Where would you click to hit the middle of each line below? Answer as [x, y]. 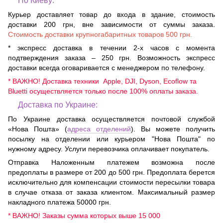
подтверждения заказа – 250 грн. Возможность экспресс [111, 57]
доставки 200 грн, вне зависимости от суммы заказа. [111, 24]
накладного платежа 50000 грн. [59, 202]
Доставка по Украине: [58, 105]
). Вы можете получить [173, 129]
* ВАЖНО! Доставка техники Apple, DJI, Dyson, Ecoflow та [102, 81]
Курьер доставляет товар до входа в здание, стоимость [111, 14]
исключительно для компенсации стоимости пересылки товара [111, 182]
